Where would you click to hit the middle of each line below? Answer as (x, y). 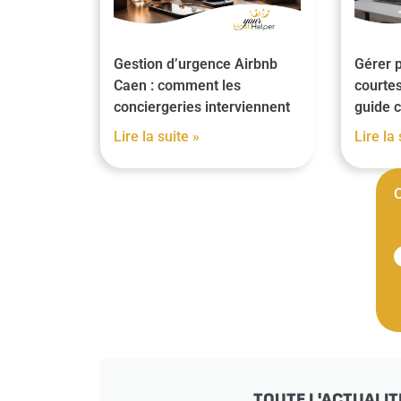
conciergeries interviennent (202, 107)
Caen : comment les (177, 85)
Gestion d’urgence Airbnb (196, 64)
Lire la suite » (157, 137)
